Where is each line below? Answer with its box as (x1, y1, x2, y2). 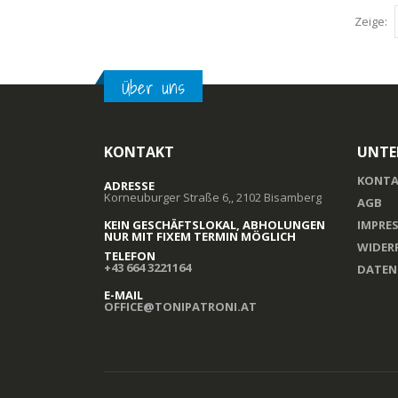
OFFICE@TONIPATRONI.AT (104, 298, 257, 314)
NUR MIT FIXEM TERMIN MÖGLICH (104, 227, 296, 244)
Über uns (122, 73, 185, 102)
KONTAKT (104, 141, 174, 162)
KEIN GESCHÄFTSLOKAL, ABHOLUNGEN (104, 216, 325, 233)
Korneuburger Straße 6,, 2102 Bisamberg (104, 188, 322, 205)
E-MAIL (104, 286, 143, 303)
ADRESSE (104, 177, 155, 194)
